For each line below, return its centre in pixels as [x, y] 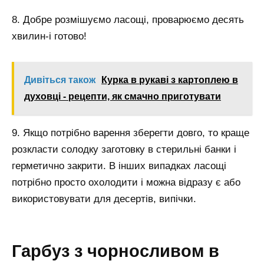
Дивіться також [60, 80]
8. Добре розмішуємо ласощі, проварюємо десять [128, 19]
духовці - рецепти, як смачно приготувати [123, 96]
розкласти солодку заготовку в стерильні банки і [124, 149]
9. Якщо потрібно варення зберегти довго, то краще [131, 133]
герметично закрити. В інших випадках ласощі [119, 166]
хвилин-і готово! [49, 36]
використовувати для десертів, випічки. [104, 199]
